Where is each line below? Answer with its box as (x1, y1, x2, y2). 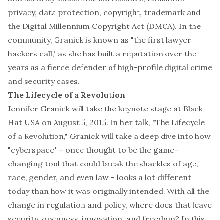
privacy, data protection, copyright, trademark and (8, 7, 201, 17)
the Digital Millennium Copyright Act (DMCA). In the (8, 21, 201, 31)
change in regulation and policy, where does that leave (8, 200, 212, 210)
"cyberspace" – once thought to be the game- (8, 145, 178, 155)
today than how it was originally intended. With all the (8, 186, 209, 196)
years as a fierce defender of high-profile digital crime (8, 62, 212, 72)
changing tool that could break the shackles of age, (8, 159, 198, 168)
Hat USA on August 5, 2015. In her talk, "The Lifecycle (8, 117, 205, 127)
